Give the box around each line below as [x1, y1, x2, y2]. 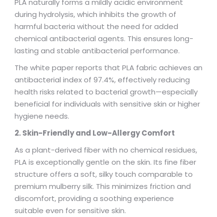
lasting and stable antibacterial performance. [15, 46, 180, 56]
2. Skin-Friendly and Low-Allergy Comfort [15, 128, 175, 138]
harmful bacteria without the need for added [15, 21, 178, 31]
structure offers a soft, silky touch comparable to [15, 169, 193, 179]
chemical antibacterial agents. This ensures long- [15, 33, 193, 44]
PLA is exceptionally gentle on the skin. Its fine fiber [15, 157, 196, 167]
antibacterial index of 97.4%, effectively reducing [15, 75, 190, 85]
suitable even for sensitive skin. [15, 205, 126, 216]
